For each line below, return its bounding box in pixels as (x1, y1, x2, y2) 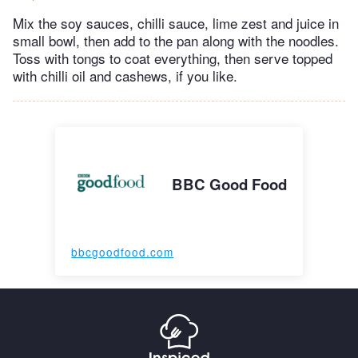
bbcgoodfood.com (71, 244, 174, 261)
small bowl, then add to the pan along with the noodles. (13, 30, 339, 51)
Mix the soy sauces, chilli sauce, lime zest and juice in (13, 13, 339, 34)
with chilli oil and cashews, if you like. (13, 66, 237, 86)
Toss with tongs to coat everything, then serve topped (13, 48, 332, 69)
